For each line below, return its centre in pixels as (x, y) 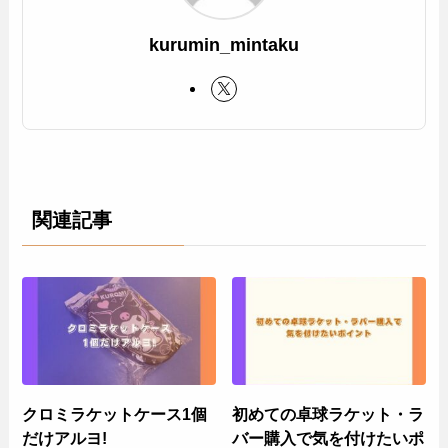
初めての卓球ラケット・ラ (328, 413)
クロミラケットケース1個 (115, 413)
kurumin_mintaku (224, 45)
